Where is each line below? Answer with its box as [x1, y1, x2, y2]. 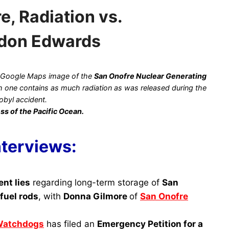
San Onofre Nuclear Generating [94, 72, 207, 80]
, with [38, 191, 63, 201]
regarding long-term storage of [30, 177, 162, 188]
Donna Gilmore [63, 191, 129, 201]
